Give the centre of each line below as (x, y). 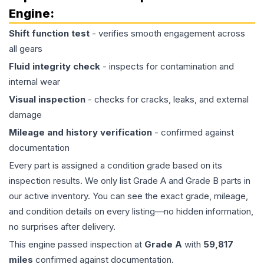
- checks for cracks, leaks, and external (167, 99)
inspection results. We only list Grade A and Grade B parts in (130, 181)
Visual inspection (47, 99)
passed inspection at (100, 244)
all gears (26, 49)
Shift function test (49, 33)
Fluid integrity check (55, 66)
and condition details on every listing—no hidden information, (131, 211)
